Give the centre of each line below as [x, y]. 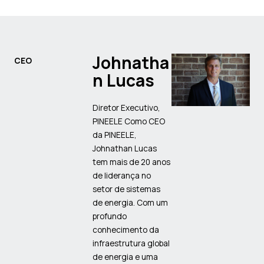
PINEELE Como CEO [129, 121]
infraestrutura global [131, 243]
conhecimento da [126, 229]
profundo [110, 216]
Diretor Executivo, [127, 107]
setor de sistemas [127, 189]
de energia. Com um [131, 202]
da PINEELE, [115, 134]
